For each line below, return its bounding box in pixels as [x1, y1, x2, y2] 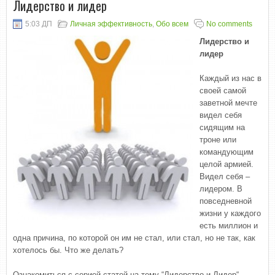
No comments [206, 20, 252, 28]
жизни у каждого [199, 209, 261, 218]
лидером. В [199, 184, 242, 193]
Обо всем [156, 20, 188, 28]
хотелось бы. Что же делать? [13, 246, 123, 255]
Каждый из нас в [199, 74, 261, 83]
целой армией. [199, 160, 254, 169]
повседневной [199, 196, 252, 206]
